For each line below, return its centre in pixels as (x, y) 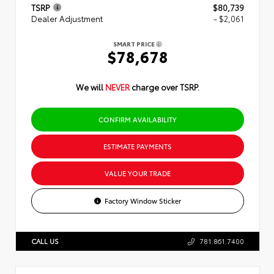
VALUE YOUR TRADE (138, 173)
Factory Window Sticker (143, 200)
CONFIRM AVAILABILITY (138, 119)
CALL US (45, 241)
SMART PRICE (135, 43)
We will (91, 87)
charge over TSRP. (165, 87)
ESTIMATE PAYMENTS (138, 146)
